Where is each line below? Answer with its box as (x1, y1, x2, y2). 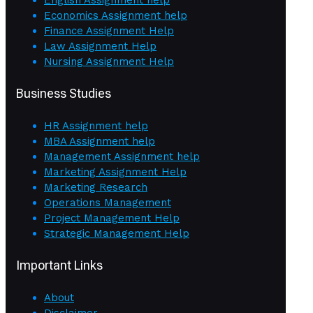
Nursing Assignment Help (44, 55, 174, 68)
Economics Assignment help (44, 9, 187, 22)
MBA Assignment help (44, 135, 155, 148)
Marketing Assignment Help (44, 166, 187, 179)
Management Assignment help (44, 150, 200, 163)
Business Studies (16, 86, 111, 101)
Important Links (16, 258, 103, 273)
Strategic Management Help (44, 227, 189, 240)
